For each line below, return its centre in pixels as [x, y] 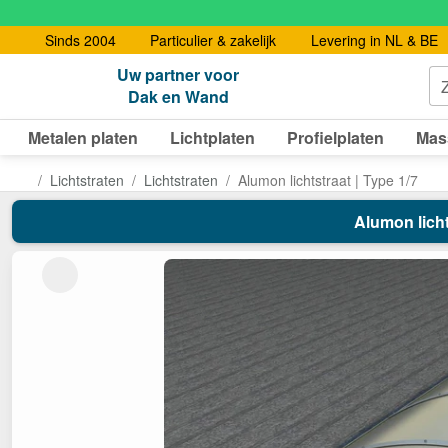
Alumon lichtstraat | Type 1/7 [327, 179]
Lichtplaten [212, 137]
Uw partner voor [178, 75]
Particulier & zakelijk [213, 39]
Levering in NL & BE [374, 39]
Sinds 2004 [80, 39]
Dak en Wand [178, 97]
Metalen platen [83, 137]
